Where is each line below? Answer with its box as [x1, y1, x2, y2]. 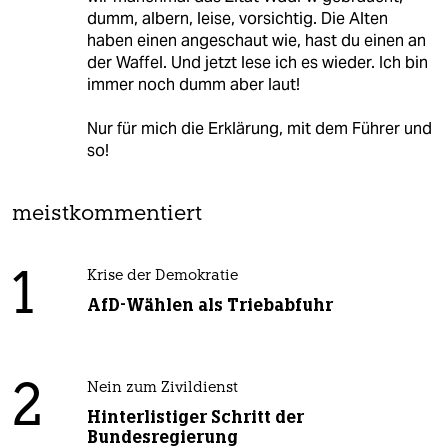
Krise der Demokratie [86, 269, 238, 285]
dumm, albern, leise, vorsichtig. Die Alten [86, 8, 388, 30]
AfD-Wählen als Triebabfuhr [86, 294, 333, 317]
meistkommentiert [12, 204, 202, 226]
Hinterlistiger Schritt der [86, 406, 304, 429]
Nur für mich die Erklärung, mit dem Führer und [86, 118, 432, 140]
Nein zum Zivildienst [86, 381, 238, 397]
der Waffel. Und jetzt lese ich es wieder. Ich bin [86, 52, 428, 74]
